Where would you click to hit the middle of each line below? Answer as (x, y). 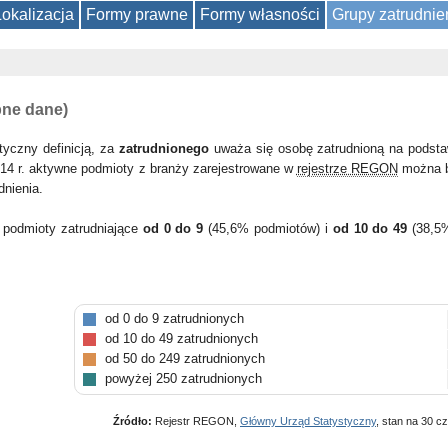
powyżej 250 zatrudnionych (183, 378)
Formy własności (260, 14)
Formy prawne (137, 14)
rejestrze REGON (347, 168)
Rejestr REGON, (196, 421)
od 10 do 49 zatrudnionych (181, 338)
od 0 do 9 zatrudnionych (174, 318)
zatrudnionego (163, 148)
